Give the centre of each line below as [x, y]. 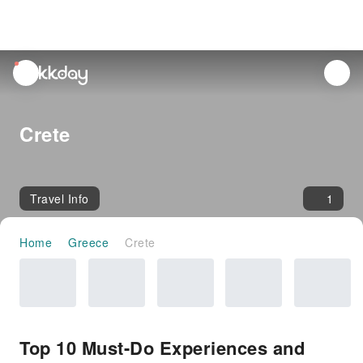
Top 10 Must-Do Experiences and [162, 348]
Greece [88, 242]
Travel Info [60, 199]
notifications [47, 88]
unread [33, 70]
